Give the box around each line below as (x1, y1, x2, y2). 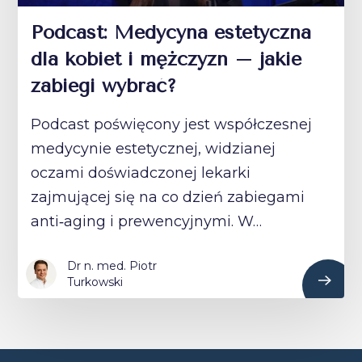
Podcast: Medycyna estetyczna (31, 21, 312, 44)
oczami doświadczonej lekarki (31, 164, 251, 183)
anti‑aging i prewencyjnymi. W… (31, 213, 263, 231)
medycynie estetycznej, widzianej (31, 140, 276, 158)
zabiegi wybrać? (31, 74, 177, 98)
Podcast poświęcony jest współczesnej (31, 116, 313, 134)
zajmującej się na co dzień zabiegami (31, 188, 305, 207)
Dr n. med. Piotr (67, 259, 158, 274)
